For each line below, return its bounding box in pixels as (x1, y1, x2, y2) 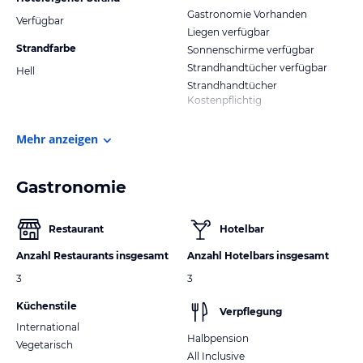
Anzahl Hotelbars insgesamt (187, 249, 329, 262)
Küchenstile (16, 299, 77, 312)
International (16, 320, 79, 333)
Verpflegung (220, 305, 282, 318)
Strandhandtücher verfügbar (187, 61, 327, 74)
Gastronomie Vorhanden (187, 7, 307, 20)
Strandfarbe (16, 41, 76, 54)
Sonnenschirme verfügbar (187, 43, 314, 56)
